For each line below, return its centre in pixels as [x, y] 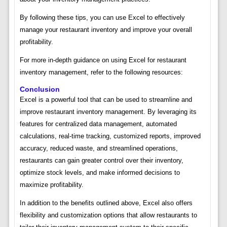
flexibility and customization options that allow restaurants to [108, 215]
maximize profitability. [51, 185]
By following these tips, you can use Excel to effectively [102, 18]
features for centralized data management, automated [98, 124]
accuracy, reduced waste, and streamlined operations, [99, 148]
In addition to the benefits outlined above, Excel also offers [106, 203]
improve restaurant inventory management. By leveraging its [108, 112]
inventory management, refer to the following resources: [101, 72]
